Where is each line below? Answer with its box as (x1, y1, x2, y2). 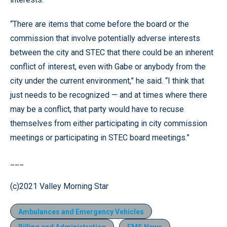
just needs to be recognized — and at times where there (10, 90, 207, 100)
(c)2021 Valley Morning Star (10, 181, 108, 191)
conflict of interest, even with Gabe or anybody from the (10, 61, 206, 71)
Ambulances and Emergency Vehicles (18, 207, 144, 216)
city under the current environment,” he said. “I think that (10, 75, 204, 86)
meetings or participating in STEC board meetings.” (10, 132, 190, 142)
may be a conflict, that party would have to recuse (10, 104, 184, 114)
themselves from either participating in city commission (10, 118, 207, 128)
